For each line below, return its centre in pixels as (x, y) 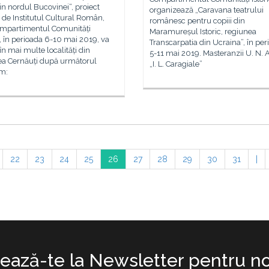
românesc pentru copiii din (197, 21)
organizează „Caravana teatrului (207, 10)
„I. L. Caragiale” (176, 64)
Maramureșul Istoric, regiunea (203, 32)
